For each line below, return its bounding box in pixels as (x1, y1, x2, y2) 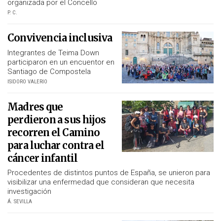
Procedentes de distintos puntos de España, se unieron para (7, 168, 210, 178)
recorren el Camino (7, 126, 100, 139)
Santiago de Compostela (7, 67, 91, 76)
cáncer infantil (7, 151, 78, 164)
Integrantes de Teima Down (7, 48, 99, 57)
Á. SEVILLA (7, 198, 32, 205)
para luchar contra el (7, 139, 105, 151)
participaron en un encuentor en (7, 57, 114, 67)
